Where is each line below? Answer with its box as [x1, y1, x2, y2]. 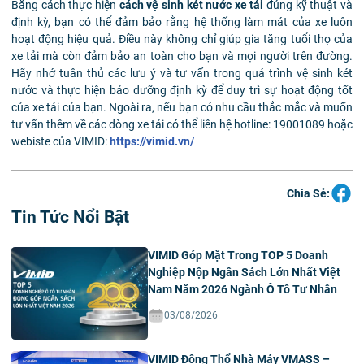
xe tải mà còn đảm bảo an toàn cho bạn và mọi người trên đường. [11, 50, 353, 63]
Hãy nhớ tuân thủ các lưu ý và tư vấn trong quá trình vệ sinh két [11, 67, 353, 80]
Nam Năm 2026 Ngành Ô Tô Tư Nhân [148, 283, 337, 297]
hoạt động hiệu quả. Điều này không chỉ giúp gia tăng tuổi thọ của [11, 32, 353, 46]
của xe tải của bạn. [11, 101, 109, 115]
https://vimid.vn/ [110, 135, 194, 149]
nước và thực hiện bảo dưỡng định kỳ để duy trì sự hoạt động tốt [11, 84, 353, 97]
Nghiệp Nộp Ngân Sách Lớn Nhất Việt [148, 266, 340, 279]
